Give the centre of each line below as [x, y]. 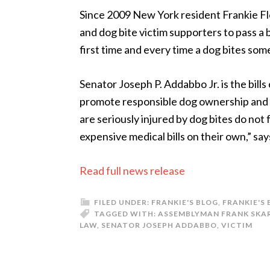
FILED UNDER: [123, 202]
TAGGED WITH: [126, 214]
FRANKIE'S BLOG [185, 202]
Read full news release [132, 171]
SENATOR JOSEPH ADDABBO [159, 225]
